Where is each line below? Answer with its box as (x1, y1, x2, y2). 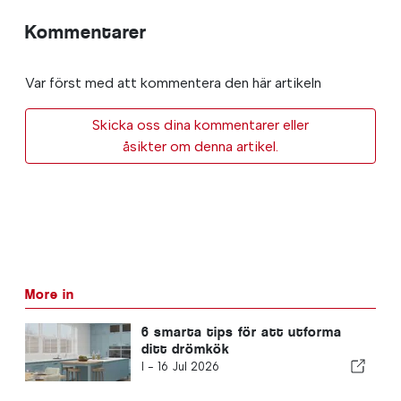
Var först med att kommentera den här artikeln (25, 74, 321, 92)
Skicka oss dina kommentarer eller (92, 116, 309, 134)
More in (25, 286, 74, 303)
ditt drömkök (141, 340, 230, 358)
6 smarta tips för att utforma (141, 323, 342, 341)
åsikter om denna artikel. (123, 138, 278, 156)
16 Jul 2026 (157, 360, 219, 374)
